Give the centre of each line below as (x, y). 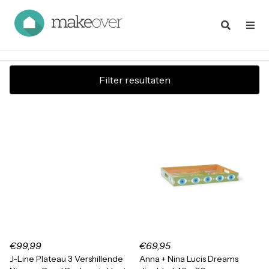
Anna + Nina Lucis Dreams (189, 259)
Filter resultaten (134, 80)
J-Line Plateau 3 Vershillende (66, 259)
